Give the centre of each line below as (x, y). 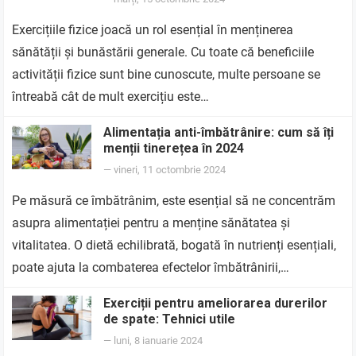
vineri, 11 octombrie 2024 (170, 170)
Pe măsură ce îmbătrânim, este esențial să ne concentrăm (174, 201)
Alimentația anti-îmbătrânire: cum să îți (219, 132)
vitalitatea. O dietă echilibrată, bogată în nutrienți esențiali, (174, 245)
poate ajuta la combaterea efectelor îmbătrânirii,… (151, 267)
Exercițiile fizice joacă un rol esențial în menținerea (153, 30)
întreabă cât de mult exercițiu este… (111, 97)
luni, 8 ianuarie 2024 (159, 341)
